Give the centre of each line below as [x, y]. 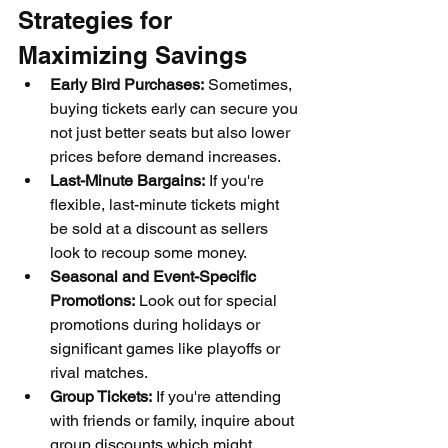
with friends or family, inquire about [174, 420]
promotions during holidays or [157, 324]
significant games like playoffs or [167, 348]
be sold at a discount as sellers [161, 228]
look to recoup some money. [148, 252]
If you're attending [218, 396]
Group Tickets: [101, 396]
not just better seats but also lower [172, 132]
